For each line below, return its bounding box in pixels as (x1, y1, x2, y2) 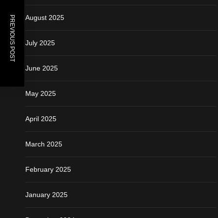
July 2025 (25, 38, 55, 47)
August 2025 (25, 13, 64, 21)
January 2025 (25, 190, 68, 199)
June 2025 (25, 64, 58, 72)
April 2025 (25, 114, 56, 123)
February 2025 (25, 165, 71, 173)
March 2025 (25, 140, 62, 148)
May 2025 (25, 89, 56, 97)
